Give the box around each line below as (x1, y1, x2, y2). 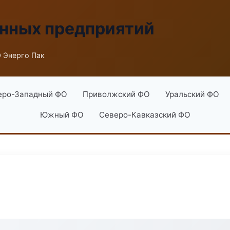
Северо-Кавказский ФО (99, 110, 190, 120)
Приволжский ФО (82, 89, 150, 99)
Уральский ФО (165, 89, 219, 99)
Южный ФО (40, 110, 84, 120)
